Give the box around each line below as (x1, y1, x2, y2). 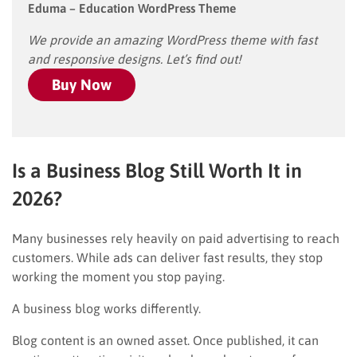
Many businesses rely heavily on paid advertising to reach (12, 230, 339, 245)
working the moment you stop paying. (12, 269, 225, 284)
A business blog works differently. (12, 300, 201, 316)
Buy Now (52, 75, 112, 93)
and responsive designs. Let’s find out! (28, 51, 241, 66)
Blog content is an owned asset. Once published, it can (12, 332, 319, 347)
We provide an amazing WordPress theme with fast (28, 32, 317, 47)
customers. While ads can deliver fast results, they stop (12, 249, 323, 265)
